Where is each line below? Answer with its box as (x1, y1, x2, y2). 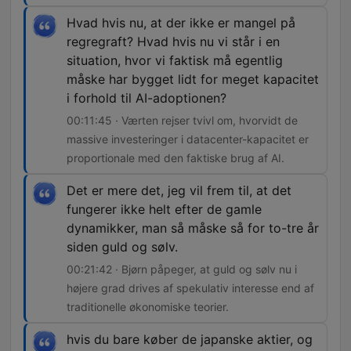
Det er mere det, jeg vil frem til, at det (67, 183, 291, 199)
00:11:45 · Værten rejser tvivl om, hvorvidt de (67, 114, 298, 128)
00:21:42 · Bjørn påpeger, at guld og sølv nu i (67, 262, 297, 277)
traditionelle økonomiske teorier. (67, 300, 229, 314)
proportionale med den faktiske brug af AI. (67, 151, 284, 165)
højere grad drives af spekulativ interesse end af (67, 281, 314, 295)
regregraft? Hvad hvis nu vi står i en (67, 34, 280, 50)
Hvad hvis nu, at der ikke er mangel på (67, 15, 295, 31)
